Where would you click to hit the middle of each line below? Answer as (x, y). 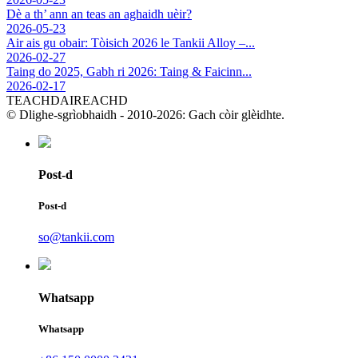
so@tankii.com (76, 237)
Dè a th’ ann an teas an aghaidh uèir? (99, 14)
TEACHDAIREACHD (67, 100)
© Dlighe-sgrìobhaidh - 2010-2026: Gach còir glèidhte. (145, 114)
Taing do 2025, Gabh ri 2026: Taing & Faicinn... (129, 71)
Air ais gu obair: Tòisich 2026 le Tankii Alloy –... (131, 42)
